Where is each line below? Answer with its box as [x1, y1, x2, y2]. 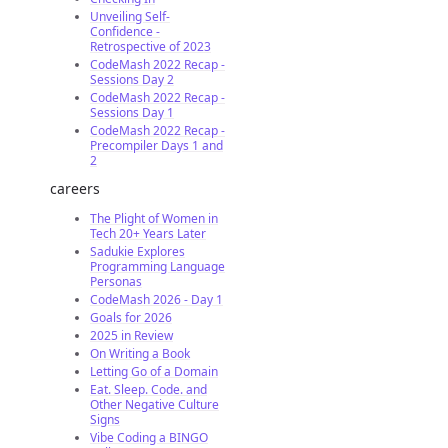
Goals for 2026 [90, 309, 172, 327]
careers [50, 179, 100, 199]
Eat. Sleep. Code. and [90, 381, 207, 399]
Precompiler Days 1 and [90, 137, 223, 155]
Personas [90, 273, 142, 291]
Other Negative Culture [90, 396, 219, 414]
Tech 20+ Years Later [90, 225, 206, 243]
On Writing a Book [90, 345, 190, 363]
